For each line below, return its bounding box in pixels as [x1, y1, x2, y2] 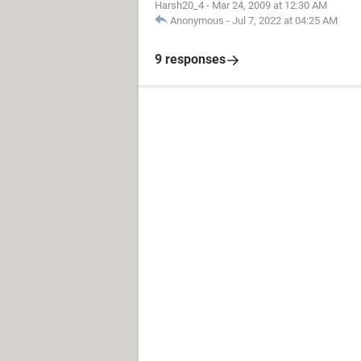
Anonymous [170, 15, 224, 27]
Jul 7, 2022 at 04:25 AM [232, 15, 338, 27]
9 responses [155, 52, 226, 67]
